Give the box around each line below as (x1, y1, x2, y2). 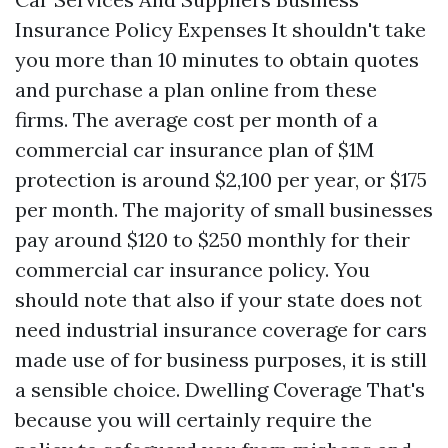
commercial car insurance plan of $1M (15, 137, 374, 162)
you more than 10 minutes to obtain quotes (15, 47, 419, 72)
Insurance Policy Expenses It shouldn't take (15, 17, 426, 42)
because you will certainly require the (15, 407, 372, 432)
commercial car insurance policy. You (15, 257, 370, 282)
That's (362, 377, 425, 402)
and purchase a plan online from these (15, 77, 377, 102)
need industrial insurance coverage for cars (15, 317, 427, 342)
